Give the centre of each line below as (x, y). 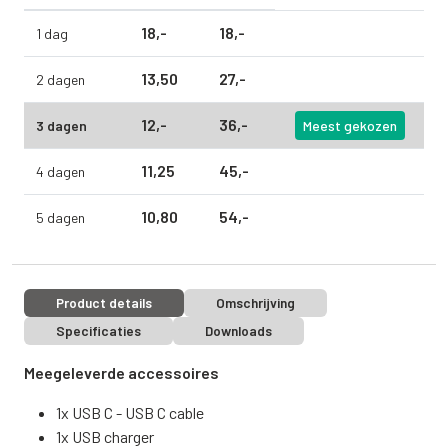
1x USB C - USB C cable (130, 412)
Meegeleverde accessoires (121, 372)
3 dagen (61, 125)
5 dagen (60, 217)
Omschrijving (255, 302)
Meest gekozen (350, 125)
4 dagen (60, 171)
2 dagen (60, 79)
